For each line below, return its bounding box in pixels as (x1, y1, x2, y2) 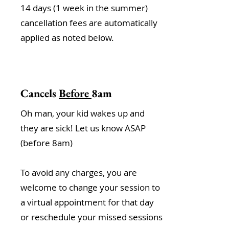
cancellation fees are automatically (20, 17, 157, 29)
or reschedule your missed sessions (20, 211, 163, 223)
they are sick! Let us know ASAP (20, 122, 146, 134)
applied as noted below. (20, 32, 114, 43)
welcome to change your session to (20, 181, 160, 193)
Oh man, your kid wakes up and (20, 107, 145, 119)
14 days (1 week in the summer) (20, 2, 148, 14)
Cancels (20, 86, 59, 101)
